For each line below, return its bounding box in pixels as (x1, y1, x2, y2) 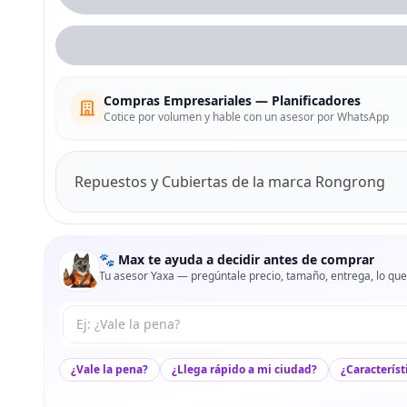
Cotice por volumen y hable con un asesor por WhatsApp (104, 108, 389, 124)
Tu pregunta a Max (62, 304, 191, 325)
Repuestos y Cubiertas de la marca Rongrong (74, 171, 385, 192)
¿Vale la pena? (71, 361, 148, 377)
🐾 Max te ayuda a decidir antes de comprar (99, 250, 374, 268)
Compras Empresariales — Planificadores (104, 91, 361, 109)
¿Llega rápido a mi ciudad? (172, 361, 317, 377)
